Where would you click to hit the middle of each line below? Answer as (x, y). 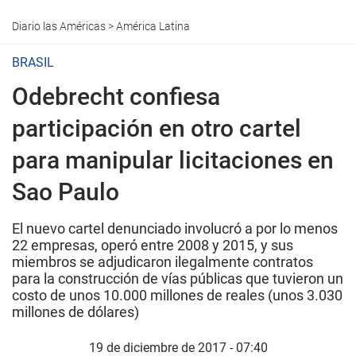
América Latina (153, 26)
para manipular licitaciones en (173, 160)
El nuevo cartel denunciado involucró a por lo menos (175, 228)
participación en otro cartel (157, 128)
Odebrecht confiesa (116, 97)
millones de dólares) (75, 312)
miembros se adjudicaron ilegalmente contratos (163, 262)
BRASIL (33, 62)
